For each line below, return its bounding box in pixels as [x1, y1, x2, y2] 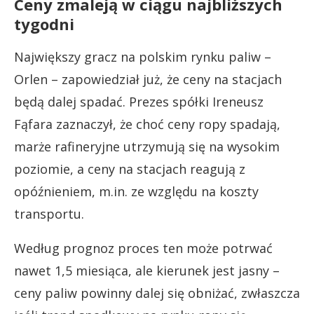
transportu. [14, 205, 84, 222]
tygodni [14, 13, 74, 34]
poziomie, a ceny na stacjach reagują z [14, 160, 245, 177]
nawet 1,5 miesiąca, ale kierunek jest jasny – [14, 261, 280, 279]
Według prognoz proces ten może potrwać [14, 239, 273, 257]
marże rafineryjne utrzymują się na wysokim [14, 137, 280, 155]
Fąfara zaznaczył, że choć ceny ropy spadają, [14, 115, 280, 132]
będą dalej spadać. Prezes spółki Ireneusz [14, 93, 264, 110]
